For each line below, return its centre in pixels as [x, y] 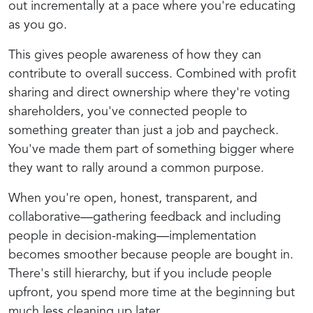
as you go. [38, 25]
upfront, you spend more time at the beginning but [152, 292]
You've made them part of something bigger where [151, 149]
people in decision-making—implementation [132, 236]
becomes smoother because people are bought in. [151, 255]
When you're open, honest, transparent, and [133, 198]
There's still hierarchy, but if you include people [140, 274]
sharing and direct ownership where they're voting [149, 93]
